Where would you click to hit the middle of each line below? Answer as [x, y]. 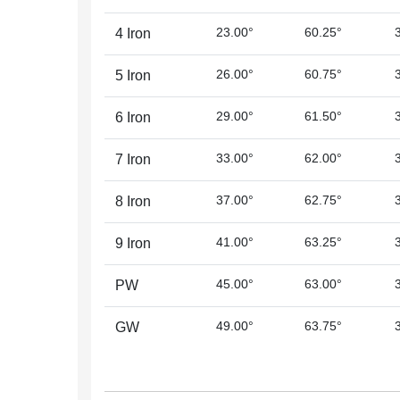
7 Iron [133, 159]
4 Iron [133, 33]
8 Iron [133, 201]
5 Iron [133, 75]
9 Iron [133, 243]
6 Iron [133, 117]
